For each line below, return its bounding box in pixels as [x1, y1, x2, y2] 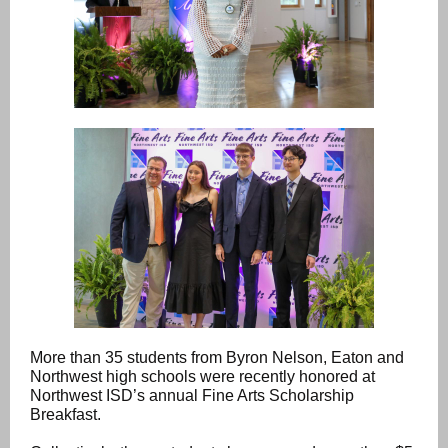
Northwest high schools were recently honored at [30, 368, 375, 385]
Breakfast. [30, 406, 101, 423]
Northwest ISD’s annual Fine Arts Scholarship [30, 387, 354, 404]
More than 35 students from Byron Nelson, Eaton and [30, 349, 404, 366]
